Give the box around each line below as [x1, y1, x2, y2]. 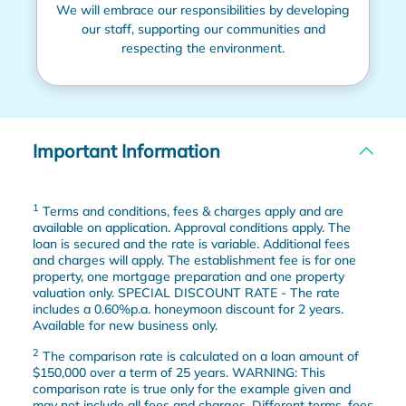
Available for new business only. [32, 316, 217, 333]
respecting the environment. [121, 39, 285, 56]
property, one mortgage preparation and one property [32, 267, 344, 285]
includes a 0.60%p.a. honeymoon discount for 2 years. [32, 300, 343, 317]
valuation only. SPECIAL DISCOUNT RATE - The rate [32, 284, 340, 301]
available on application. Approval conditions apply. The [32, 218, 351, 236]
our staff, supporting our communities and [81, 20, 325, 37]
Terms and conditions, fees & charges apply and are [38, 202, 343, 219]
